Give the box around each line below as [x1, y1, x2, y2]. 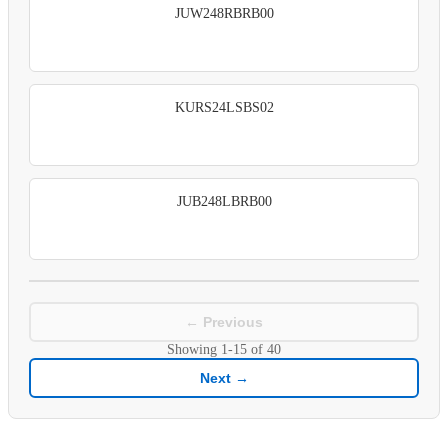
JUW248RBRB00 [174, 5, 274, 21]
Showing [167, 341, 221, 357]
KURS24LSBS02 [174, 99, 274, 115]
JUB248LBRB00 [176, 193, 272, 209]
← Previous [185, 313, 263, 330]
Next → [199, 369, 249, 386]
